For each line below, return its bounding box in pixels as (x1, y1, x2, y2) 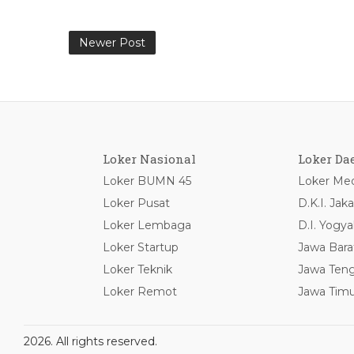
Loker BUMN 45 (103, 174, 191, 188)
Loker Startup (103, 240, 179, 254)
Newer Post (79, 36, 145, 50)
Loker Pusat (103, 196, 170, 210)
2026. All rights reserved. (24, 334, 157, 348)
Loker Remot (103, 284, 177, 299)
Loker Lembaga (103, 218, 191, 232)
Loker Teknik (103, 262, 172, 277)
